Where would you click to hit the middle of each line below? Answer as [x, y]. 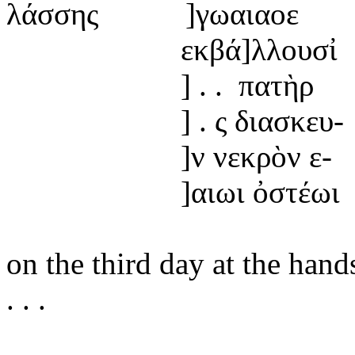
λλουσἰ [294, 49]
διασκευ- [285, 120]
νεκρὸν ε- [269, 156]
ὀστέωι [292, 192]
